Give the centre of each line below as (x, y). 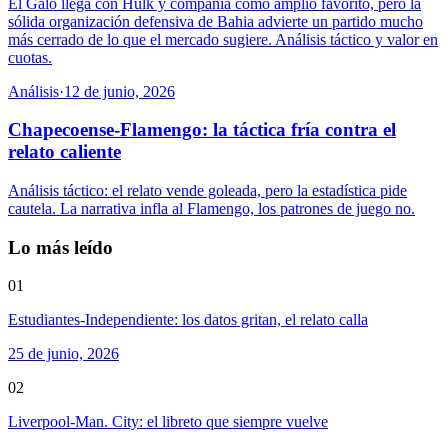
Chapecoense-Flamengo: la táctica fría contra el (202, 130)
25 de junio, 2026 (63, 354)
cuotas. (30, 57)
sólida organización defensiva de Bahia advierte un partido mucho (215, 21)
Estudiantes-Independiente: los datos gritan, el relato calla (188, 320)
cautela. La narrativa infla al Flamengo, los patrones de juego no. (211, 208)
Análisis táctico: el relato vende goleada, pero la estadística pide (207, 190)
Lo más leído (60, 247)
